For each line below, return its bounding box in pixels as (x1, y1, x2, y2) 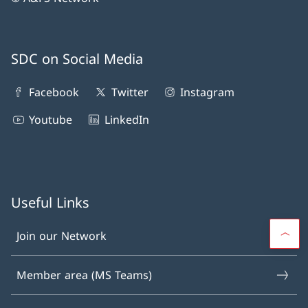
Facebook (29, 85, 80, 100)
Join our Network (16, 228, 107, 244)
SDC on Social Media (11, 49, 143, 69)
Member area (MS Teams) (16, 267, 152, 283)
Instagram (180, 85, 235, 100)
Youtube (29, 112, 73, 128)
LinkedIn (104, 112, 149, 128)
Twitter (111, 85, 148, 100)
